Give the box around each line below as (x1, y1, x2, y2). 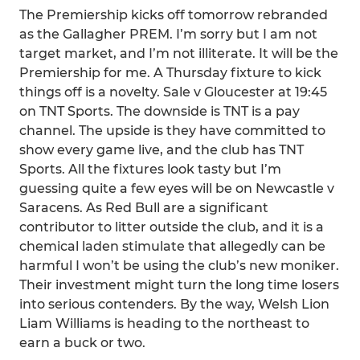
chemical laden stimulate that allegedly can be (19, 239, 325, 254)
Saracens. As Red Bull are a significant (19, 200, 268, 215)
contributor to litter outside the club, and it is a (19, 219, 324, 235)
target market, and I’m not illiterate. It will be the (19, 46, 338, 61)
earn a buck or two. (19, 335, 145, 350)
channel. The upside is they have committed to (19, 123, 325, 138)
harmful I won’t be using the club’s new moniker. (19, 258, 339, 273)
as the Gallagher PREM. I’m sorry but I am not (19, 27, 317, 42)
